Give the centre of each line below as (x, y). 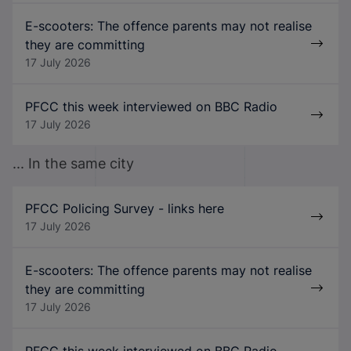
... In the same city (73, 164)
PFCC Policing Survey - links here (125, 209)
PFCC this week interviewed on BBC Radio (151, 107)
